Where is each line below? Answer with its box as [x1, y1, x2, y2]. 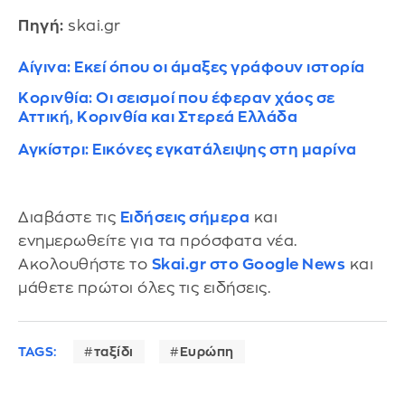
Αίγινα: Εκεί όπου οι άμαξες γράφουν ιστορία [18, 59, 365, 75]
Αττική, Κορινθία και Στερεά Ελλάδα [18, 108, 297, 125]
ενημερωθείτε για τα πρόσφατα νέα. [18, 232, 297, 249]
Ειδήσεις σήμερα [119, 209, 250, 225]
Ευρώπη [179, 345, 234, 359]
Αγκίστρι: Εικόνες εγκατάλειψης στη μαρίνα [18, 141, 357, 157]
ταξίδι [93, 345, 134, 359]
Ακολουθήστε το [18, 256, 152, 272]
